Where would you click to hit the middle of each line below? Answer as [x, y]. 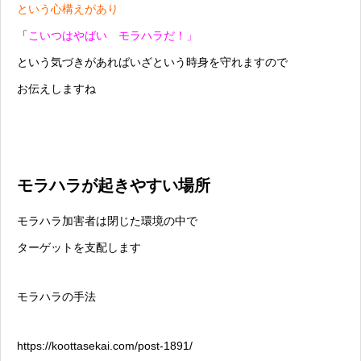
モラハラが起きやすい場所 [114, 186]
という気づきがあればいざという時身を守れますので [152, 62]
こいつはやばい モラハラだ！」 [113, 36]
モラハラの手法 [56, 297]
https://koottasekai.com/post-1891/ [105, 346]
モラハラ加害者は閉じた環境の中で [107, 221]
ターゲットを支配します [79, 248]
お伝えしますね [56, 89]
